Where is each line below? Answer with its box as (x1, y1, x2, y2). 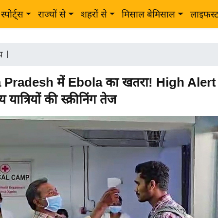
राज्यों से (38, 9, 66, 19)
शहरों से (80, 9, 107, 19)
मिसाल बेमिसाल (122, 9, 176, 19)
